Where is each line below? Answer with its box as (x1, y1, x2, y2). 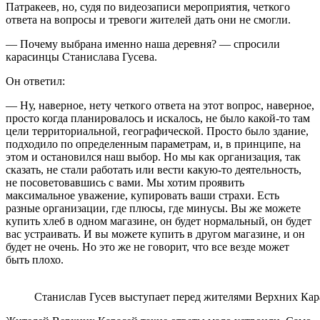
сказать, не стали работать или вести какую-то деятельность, (6, 163, 301, 176)
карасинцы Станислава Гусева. (6, 50, 157, 63)
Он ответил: (6, 74, 65, 87)
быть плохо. (6, 253, 64, 266)
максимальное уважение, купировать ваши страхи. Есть (6, 189, 279, 201)
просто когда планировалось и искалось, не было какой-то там (6, 111, 310, 124)
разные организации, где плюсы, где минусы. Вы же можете (6, 201, 301, 214)
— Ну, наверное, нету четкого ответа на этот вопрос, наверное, (6, 99, 314, 111)
